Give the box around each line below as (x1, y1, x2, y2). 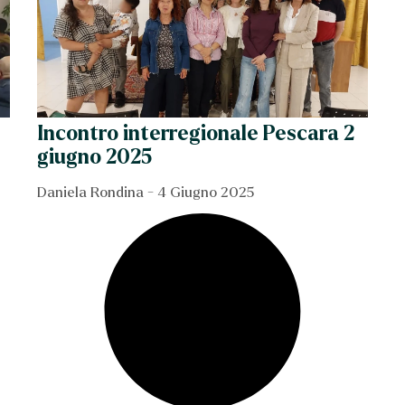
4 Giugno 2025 (154, 184, 255, 200)
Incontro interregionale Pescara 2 (37, 122, 355, 145)
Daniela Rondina (37, 184, 148, 200)
